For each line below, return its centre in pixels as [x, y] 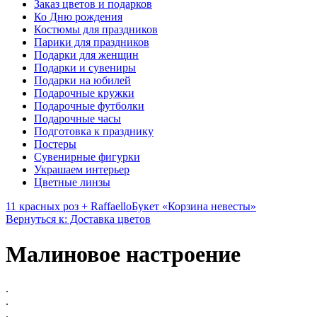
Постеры [55, 144]
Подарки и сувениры [85, 68]
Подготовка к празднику [94, 132]
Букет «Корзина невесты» [194, 207]
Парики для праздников [92, 42]
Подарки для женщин [86, 55]
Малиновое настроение [123, 254]
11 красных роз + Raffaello [69, 207]
